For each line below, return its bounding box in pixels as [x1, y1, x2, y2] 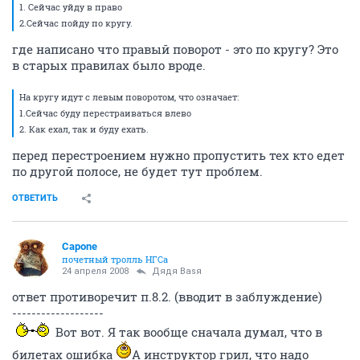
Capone [62, 239, 97, 252]
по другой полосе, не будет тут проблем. [12, 162, 263, 179]
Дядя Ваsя [152, 265, 202, 276]
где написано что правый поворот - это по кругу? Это [12, 40, 338, 57]
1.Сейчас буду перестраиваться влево [19, 106, 191, 119]
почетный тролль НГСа [62, 252, 168, 265]
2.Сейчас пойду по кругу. [19, 16, 133, 29]
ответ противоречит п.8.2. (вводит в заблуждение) [12, 288, 322, 305]
